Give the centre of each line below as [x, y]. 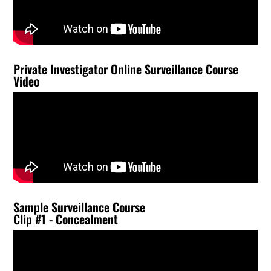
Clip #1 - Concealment [66, 219]
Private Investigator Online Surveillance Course [126, 69]
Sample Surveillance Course [80, 207]
